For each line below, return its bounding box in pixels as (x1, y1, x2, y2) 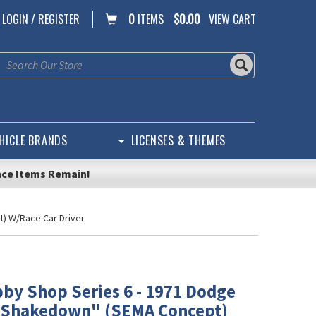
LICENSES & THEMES (130, 131, 226, 149)
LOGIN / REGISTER (2, 11, 80, 28)
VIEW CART (209, 11, 256, 28)
